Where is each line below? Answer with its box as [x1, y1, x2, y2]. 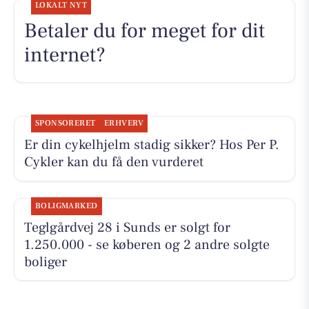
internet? [23, 41, 106, 69]
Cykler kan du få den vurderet [23, 153, 203, 172]
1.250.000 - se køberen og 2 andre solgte [23, 235, 270, 254]
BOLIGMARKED [34, 200, 98, 211]
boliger [23, 252, 67, 271]
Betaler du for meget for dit [23, 17, 265, 45]
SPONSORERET [34, 118, 96, 129]
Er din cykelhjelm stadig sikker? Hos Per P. [23, 136, 279, 154]
